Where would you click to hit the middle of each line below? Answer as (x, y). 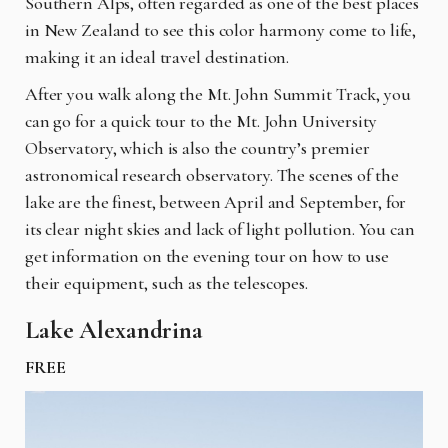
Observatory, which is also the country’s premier (197, 148)
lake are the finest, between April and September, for (216, 202)
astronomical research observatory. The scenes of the (212, 175)
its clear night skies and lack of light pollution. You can (220, 229)
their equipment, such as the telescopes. (166, 283)
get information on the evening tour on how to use (207, 256)
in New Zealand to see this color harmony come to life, (221, 30)
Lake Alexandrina (114, 330)
